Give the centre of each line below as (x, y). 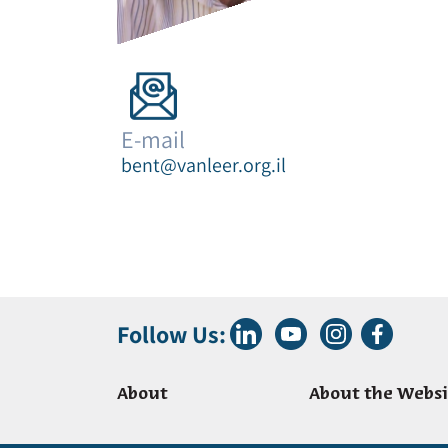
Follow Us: (171, 334)
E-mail (153, 139)
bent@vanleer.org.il (203, 165)
